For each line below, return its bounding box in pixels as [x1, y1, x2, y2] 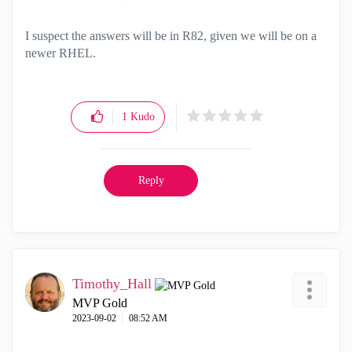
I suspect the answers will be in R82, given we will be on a [25, 29, 317, 42]
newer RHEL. [25, 46, 96, 60]
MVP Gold [72, 296, 127, 310]
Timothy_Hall [72, 276, 152, 291]
